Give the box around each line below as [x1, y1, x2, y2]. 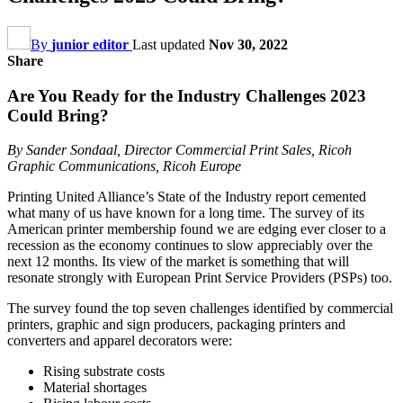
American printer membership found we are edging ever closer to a [7, 221, 386, 237]
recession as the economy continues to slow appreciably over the [7, 237, 372, 254]
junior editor [51, 36, 129, 52]
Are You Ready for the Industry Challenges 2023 [7, 85, 366, 105]
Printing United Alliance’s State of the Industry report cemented [7, 189, 366, 205]
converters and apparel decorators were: [7, 333, 232, 349]
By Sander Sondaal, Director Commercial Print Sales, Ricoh [7, 142, 352, 158]
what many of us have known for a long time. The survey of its [7, 205, 364, 221]
